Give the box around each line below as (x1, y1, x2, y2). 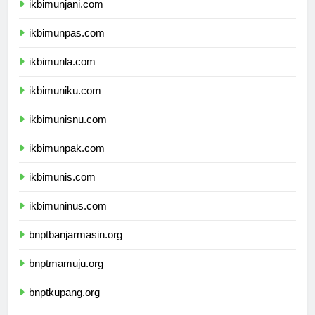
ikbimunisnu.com (29, 126, 107, 139)
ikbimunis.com (29, 184, 96, 196)
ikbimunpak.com (29, 155, 105, 167)
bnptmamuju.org (29, 270, 103, 283)
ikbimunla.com (29, 68, 96, 81)
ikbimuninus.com (29, 212, 107, 225)
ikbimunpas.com (29, 39, 105, 52)
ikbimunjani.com (29, 11, 103, 23)
